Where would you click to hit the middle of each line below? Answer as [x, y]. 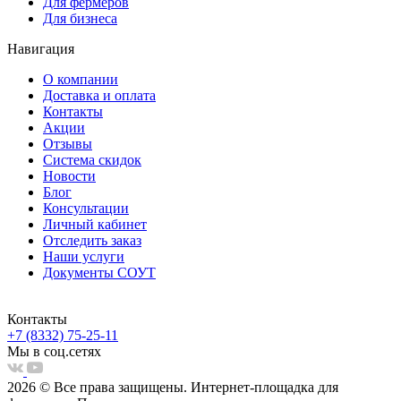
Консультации [86, 209]
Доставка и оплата [99, 96]
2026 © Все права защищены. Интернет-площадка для [173, 388]
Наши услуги [84, 257]
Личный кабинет [95, 225]
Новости [69, 176]
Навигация [41, 49]
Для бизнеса [80, 19]
